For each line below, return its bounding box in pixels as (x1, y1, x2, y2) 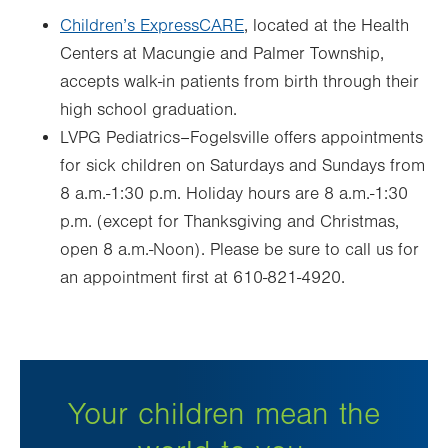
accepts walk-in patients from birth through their (60, 72, 419, 93)
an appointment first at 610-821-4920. (60, 268, 345, 289)
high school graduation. (60, 100, 237, 121)
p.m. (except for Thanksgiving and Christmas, (60, 212, 399, 233)
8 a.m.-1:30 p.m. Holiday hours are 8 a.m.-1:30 (60, 184, 408, 205)
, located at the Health (244, 16, 409, 37)
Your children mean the (68, 397, 380, 433)
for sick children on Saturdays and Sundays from (60, 156, 425, 177)
